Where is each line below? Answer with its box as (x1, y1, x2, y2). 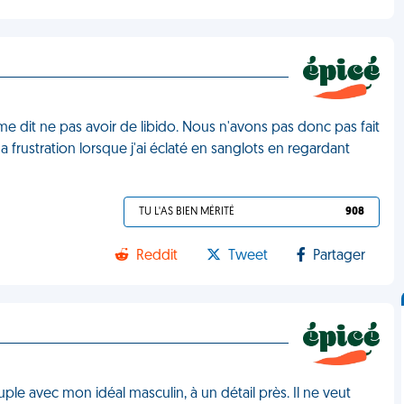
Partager (313, 249, 366, 263)
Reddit (136, 249, 179, 263)
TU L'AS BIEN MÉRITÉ (139, 207, 235, 217)
